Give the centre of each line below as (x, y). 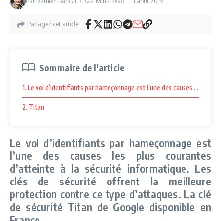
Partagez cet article (53, 24)
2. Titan (33, 107)
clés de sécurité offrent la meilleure (110, 181)
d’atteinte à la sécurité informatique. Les (110, 168)
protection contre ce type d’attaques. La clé (110, 194)
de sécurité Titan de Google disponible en (110, 207)
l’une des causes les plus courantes (110, 155)
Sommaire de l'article (82, 67)
